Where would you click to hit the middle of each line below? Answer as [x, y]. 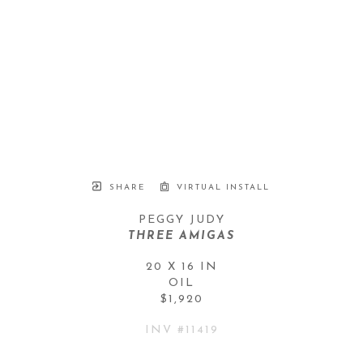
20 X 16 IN [181, 267]
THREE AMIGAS [181, 236]
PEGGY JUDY [181, 220]
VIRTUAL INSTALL [221, 187]
